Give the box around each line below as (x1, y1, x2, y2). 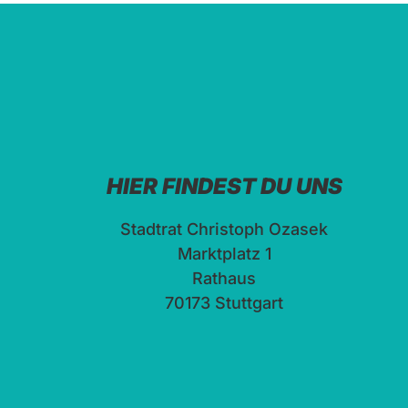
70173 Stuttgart (165, 292, 284, 312)
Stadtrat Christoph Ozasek (120, 219, 329, 239)
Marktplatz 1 (177, 243, 271, 263)
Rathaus (192, 268, 257, 288)
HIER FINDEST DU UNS (106, 172, 342, 199)
